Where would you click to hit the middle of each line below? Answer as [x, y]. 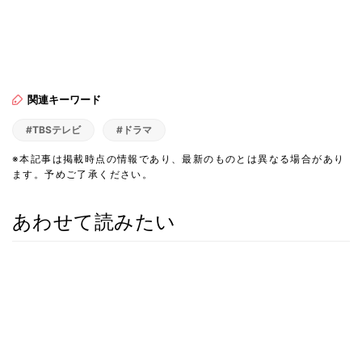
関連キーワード [64, 99]
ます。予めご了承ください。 [83, 174]
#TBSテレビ [53, 129]
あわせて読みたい [94, 221]
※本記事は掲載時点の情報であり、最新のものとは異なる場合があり [179, 158]
